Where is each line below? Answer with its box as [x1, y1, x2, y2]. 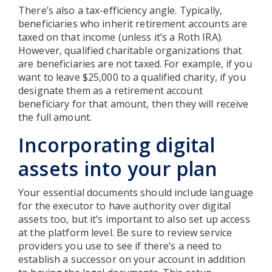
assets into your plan [18, 155, 218, 182]
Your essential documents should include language [18, 185, 254, 199]
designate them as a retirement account [18, 83, 203, 97]
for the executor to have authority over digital [18, 199, 231, 212]
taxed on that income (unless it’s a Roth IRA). [18, 30, 223, 44]
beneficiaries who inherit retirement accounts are [18, 16, 248, 30]
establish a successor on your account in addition [18, 252, 246, 266]
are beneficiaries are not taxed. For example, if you [18, 56, 252, 70]
